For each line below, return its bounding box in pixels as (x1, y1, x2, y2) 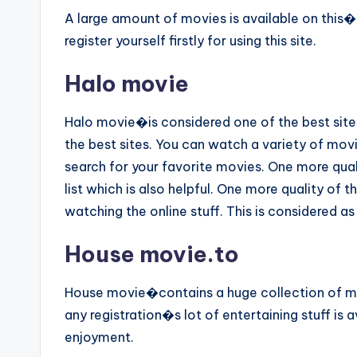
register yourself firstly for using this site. (65, 33, 316, 49)
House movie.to (65, 240, 239, 268)
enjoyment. (65, 329, 134, 345)
